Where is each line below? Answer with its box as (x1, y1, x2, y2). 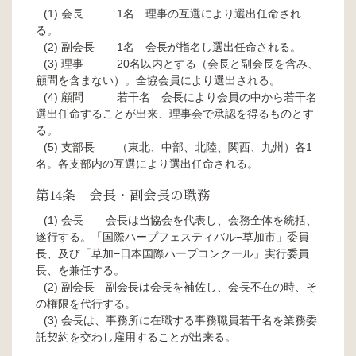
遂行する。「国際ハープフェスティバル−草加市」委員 (36, 230, 309, 243)
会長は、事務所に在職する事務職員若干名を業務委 (61, 313, 317, 327)
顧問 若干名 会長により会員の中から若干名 (61, 90, 317, 103)
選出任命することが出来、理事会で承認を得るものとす (36, 106, 314, 120)
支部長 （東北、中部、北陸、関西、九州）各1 (61, 140, 312, 153)
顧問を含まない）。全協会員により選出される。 (36, 73, 281, 87)
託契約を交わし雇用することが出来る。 (36, 330, 236, 343)
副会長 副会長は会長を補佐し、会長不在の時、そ (61, 280, 317, 293)
